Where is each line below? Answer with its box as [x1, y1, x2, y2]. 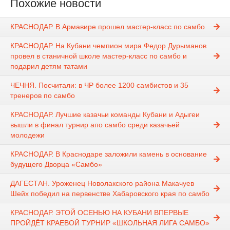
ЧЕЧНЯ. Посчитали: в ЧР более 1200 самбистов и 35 [10, 81, 188, 90]
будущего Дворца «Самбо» [10, 160, 102, 169]
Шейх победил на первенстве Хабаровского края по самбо [10, 189, 209, 198]
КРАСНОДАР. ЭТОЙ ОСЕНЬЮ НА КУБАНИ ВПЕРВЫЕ [10, 208, 188, 217]
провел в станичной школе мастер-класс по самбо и [10, 52, 187, 61]
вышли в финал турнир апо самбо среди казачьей [10, 121, 180, 129]
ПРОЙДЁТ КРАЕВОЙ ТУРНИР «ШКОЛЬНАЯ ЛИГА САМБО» [10, 219, 209, 227]
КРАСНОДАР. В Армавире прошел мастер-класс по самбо [10, 23, 205, 31]
